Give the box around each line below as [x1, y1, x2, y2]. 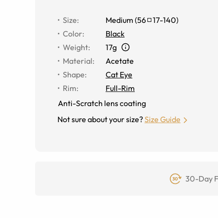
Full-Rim [106, 83, 135, 93]
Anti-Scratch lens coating [58, 98, 146, 108]
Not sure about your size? [57, 114, 143, 124]
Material [63, 55, 92, 66]
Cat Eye [106, 69, 132, 79]
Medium [106, 15, 133, 25]
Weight [63, 42, 88, 52]
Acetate [106, 55, 134, 66]
